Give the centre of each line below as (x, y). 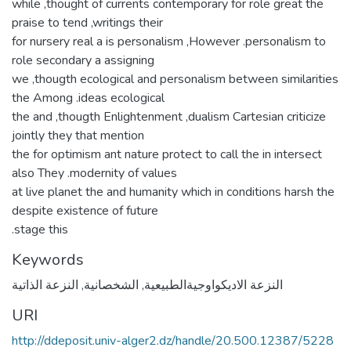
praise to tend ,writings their (87, 22)
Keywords (48, 259)
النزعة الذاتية (45, 285)
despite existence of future (85, 210)
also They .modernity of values (94, 173)
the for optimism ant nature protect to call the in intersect (167, 154)
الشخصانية (111, 285)
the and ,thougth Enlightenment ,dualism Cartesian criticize (169, 116)
